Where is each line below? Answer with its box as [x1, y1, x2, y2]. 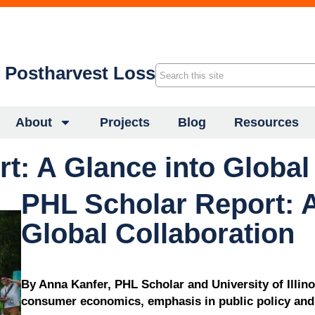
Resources [234, 115, 299, 129]
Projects [100, 115, 150, 129]
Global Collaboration [21, 218, 295, 249]
